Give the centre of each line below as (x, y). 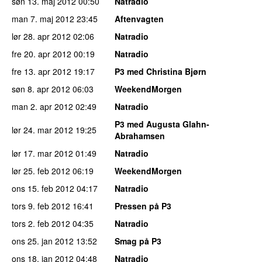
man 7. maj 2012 (43, 18)
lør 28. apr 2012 (41, 36)
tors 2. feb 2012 (41, 223)
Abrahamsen (140, 135)
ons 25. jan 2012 (43, 241)
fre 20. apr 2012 (42, 54)
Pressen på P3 (143, 206)
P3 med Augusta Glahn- (162, 124)
